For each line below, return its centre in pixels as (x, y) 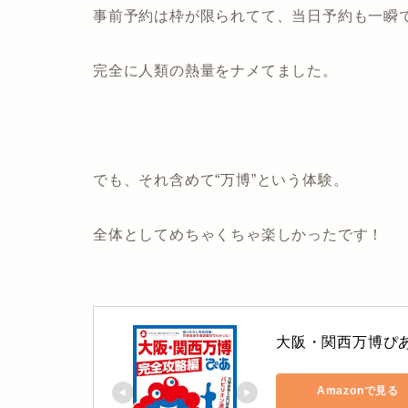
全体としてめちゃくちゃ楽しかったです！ (239, 234)
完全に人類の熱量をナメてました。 (215, 70)
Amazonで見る (358, 391)
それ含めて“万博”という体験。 (244, 179)
